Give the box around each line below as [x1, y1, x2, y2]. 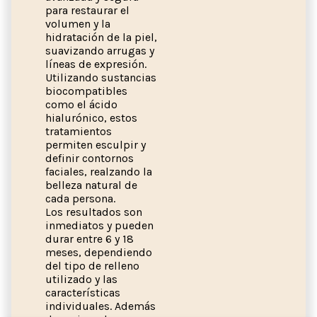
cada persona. [45, 192, 115, 206]
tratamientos [45, 125, 112, 139]
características [45, 286, 120, 300]
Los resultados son [45, 205, 142, 219]
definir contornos [45, 151, 134, 166]
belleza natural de [45, 178, 137, 192]
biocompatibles [45, 84, 127, 98]
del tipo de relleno [45, 259, 139, 273]
